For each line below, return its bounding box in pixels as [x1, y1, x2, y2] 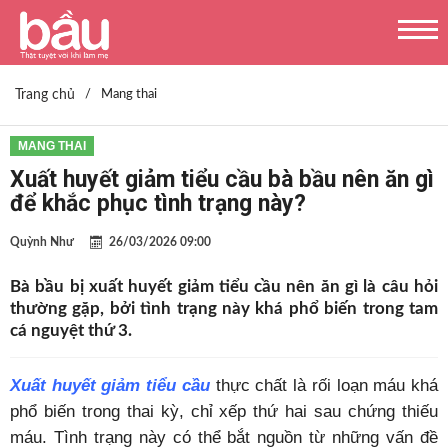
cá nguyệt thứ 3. [10, 322, 132, 339]
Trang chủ [15, 88, 75, 102]
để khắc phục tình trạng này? [10, 190, 306, 217]
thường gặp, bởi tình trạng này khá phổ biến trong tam [10, 300, 438, 317]
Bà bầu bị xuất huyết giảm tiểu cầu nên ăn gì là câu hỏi [10, 278, 438, 295]
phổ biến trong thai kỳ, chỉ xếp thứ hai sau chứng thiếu [10, 402, 438, 421]
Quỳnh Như [10, 236, 74, 248]
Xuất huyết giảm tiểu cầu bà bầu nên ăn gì [10, 166, 434, 193]
